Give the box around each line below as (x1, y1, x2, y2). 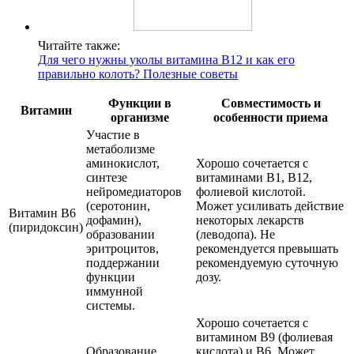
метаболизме (86, 142, 155, 156)
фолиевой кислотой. (196, 185, 306, 199)
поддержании (86, 256, 160, 270)
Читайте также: (38, 39, 120, 53)
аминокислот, (86, 156, 160, 171)
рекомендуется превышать (196, 242, 338, 256)
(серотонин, (86, 199, 150, 213)
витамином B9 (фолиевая (196, 330, 333, 345)
